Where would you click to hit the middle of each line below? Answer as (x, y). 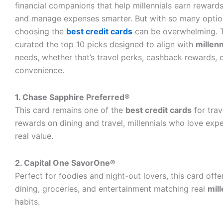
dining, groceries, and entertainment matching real (111, 189)
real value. (34, 136)
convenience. (40, 70)
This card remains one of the (70, 110)
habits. (27, 202)
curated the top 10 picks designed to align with (105, 44)
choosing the (41, 31)
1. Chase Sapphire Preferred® (72, 97)
